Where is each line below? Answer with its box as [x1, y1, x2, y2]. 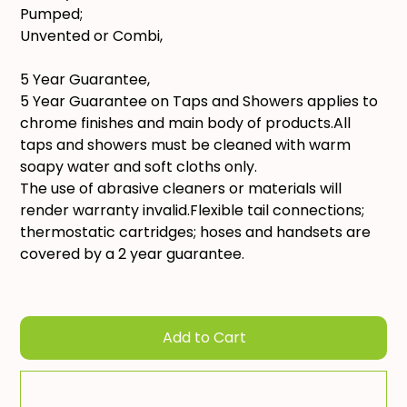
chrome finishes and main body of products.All [20, 113, 352, 134]
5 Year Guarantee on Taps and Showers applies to [20, 91, 379, 113]
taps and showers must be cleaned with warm [20, 134, 352, 156]
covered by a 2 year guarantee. [20, 243, 245, 265]
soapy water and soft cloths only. [20, 156, 258, 178]
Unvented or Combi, [20, 25, 164, 47]
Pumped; [20, 4, 84, 25]
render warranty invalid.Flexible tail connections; [20, 200, 365, 222]
